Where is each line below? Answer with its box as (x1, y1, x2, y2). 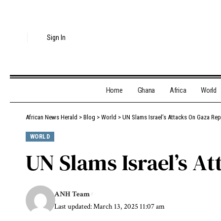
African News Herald (26, 113, 77, 121)
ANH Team (54, 189, 90, 199)
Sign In (47, 34, 66, 42)
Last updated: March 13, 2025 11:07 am (54, 201, 165, 211)
